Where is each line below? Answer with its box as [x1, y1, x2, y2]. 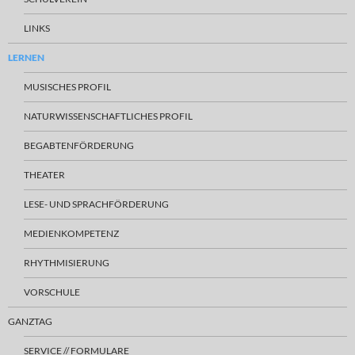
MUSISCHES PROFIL [24, 80, 111, 93]
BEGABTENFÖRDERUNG [24, 139, 134, 151]
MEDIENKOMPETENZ [24, 227, 119, 239]
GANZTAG [8, 315, 52, 327]
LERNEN [8, 51, 44, 63]
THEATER [24, 168, 65, 181]
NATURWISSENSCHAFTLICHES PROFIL [24, 109, 193, 122]
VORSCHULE [24, 285, 80, 298]
